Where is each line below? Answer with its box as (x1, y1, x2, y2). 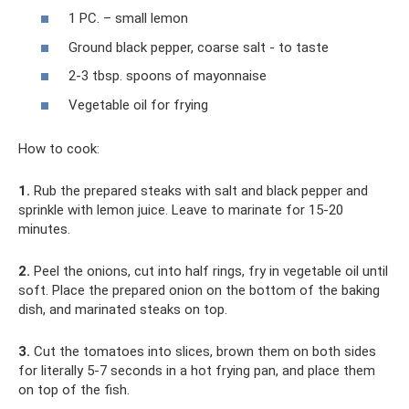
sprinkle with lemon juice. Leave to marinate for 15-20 (18, 201, 343, 218)
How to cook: (18, 140, 100, 157)
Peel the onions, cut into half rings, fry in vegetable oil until (30, 262, 388, 279)
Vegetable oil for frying (68, 96, 208, 113)
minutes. (18, 220, 70, 237)
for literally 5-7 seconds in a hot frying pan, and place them (18, 362, 375, 379)
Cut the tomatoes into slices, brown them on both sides (30, 342, 376, 360)
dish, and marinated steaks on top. (18, 300, 227, 318)
